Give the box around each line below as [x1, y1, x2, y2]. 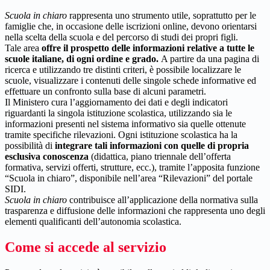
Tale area [5, 42, 42, 53]
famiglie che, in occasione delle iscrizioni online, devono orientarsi [5, 20, 257, 31]
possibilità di [5, 140, 52, 151]
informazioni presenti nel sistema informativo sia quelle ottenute [5, 118, 246, 129]
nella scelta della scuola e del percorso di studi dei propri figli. [5, 31, 238, 42]
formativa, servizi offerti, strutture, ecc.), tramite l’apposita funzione [5, 162, 260, 172]
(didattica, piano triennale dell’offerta [89, 151, 231, 162]
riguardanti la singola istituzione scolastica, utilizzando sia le [5, 107, 232, 118]
